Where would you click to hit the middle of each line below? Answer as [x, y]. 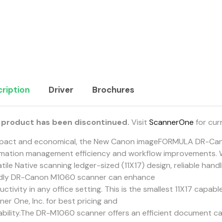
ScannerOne [171, 122]
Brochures [113, 90]
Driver [61, 90]
